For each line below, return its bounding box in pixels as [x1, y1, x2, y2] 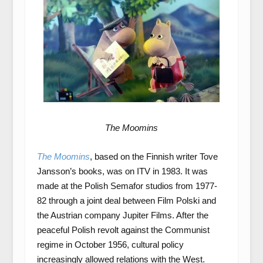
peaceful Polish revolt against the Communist [36, 225, 210, 235]
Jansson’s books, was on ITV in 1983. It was [36, 166, 208, 176]
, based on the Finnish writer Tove [89, 151, 218, 161]
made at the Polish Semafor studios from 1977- [36, 181, 217, 191]
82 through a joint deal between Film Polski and [36, 195, 216, 205]
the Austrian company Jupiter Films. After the [36, 210, 208, 220]
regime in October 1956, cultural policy [36, 240, 184, 249]
